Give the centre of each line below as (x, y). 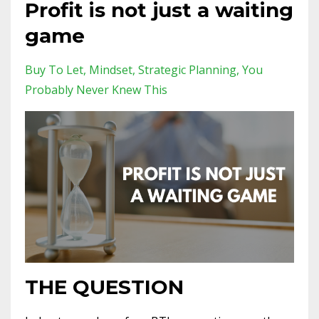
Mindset (111, 69)
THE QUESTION (104, 287)
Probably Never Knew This (96, 89)
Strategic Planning (187, 69)
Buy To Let (54, 69)
